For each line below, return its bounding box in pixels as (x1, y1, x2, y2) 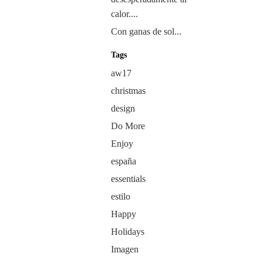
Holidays (110, 227, 144, 237)
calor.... (110, 9, 138, 19)
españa (110, 156, 136, 166)
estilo (110, 191, 130, 201)
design (110, 103, 135, 113)
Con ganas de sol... (110, 26, 181, 36)
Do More (110, 121, 145, 131)
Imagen (110, 244, 139, 254)
